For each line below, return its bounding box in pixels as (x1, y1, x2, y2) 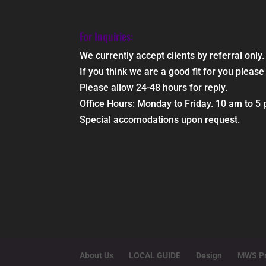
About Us (80, 250, 114, 260)
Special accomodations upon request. (80, 113, 240, 125)
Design (196, 250, 223, 260)
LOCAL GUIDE (129, 250, 181, 260)
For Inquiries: (80, 28, 134, 44)
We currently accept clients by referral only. (80, 49, 265, 61)
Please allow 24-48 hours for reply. (80, 81, 228, 93)
